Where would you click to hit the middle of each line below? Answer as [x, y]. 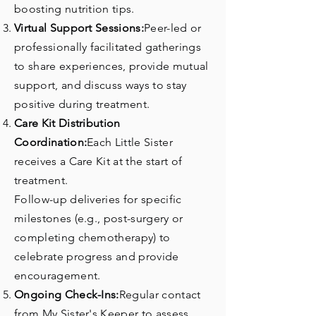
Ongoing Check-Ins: [67, 294]
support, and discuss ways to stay [101, 85]
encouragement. [57, 275]
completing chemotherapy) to [92, 237]
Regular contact [160, 294]
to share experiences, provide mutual [111, 66]
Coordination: [51, 142]
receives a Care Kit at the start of [98, 161]
